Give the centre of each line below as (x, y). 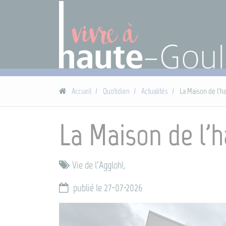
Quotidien (116, 91)
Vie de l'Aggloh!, (99, 165)
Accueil (81, 91)
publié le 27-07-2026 (107, 187)
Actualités (155, 91)
